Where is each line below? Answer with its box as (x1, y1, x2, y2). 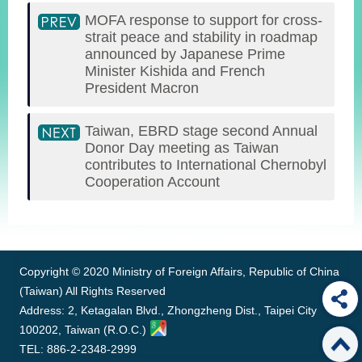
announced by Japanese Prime (85, 45, 285, 62)
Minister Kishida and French (85, 62, 265, 79)
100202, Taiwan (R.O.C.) (19, 322, 146, 336)
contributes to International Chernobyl (85, 156, 326, 173)
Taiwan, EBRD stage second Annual (85, 122, 318, 139)
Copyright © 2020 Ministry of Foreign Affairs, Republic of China (19, 264, 339, 278)
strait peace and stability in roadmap (85, 28, 318, 45)
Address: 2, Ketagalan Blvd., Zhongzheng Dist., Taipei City (19, 303, 317, 317)
